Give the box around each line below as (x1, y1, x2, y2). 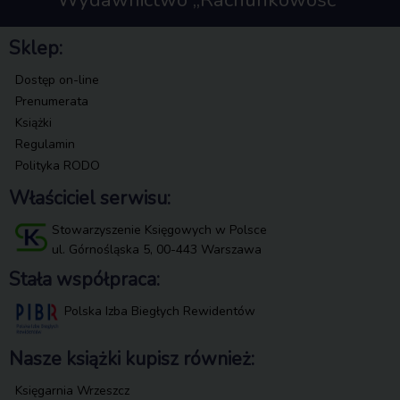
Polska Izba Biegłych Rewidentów (64, 302, 255, 320)
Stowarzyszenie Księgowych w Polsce (52, 221, 267, 238)
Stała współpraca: (9, 266, 160, 292)
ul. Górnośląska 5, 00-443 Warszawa (52, 240, 262, 258)
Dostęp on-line (15, 71, 99, 88)
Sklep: (9, 35, 62, 61)
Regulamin (15, 135, 75, 153)
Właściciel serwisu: (9, 185, 171, 211)
